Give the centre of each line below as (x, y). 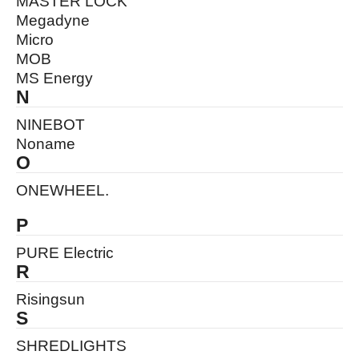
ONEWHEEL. (63, 190)
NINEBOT (50, 125)
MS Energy (54, 78)
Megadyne (53, 20)
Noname (46, 144)
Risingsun (50, 299)
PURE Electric (65, 253)
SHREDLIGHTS (71, 346)
